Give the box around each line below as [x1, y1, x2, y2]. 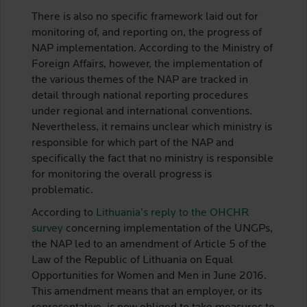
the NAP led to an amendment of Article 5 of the [32, 239, 267, 250]
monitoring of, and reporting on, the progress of [32, 27, 262, 38]
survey [32, 223, 63, 234]
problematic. [32, 185, 93, 196]
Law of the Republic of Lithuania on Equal [32, 255, 233, 266]
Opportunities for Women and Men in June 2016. [32, 271, 267, 282]
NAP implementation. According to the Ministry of [32, 43, 273, 54]
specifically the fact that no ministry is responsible [32, 153, 273, 164]
